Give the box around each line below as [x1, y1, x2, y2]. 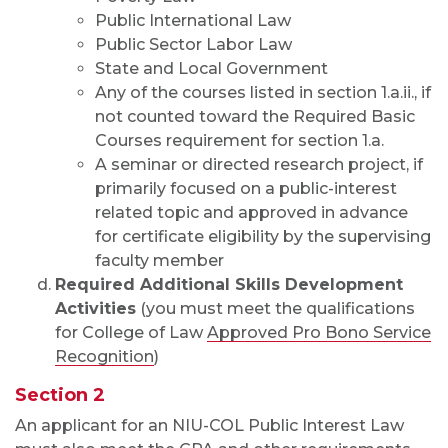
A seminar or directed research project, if [95, 155, 423, 174]
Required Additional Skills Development [55, 275, 403, 294]
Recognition [55, 347, 154, 366]
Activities [55, 299, 136, 318]
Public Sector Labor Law [95, 35, 292, 54]
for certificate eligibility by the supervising [95, 227, 431, 246]
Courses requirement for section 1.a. [95, 131, 384, 150]
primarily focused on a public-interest [95, 179, 397, 198]
